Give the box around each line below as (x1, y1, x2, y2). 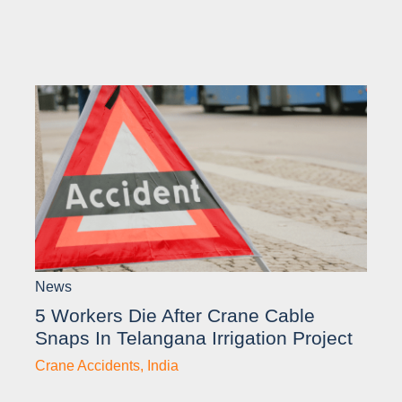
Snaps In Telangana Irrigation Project (35, 328, 353, 349)
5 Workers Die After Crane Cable (35, 305, 315, 327)
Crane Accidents (35, 358, 140, 374)
